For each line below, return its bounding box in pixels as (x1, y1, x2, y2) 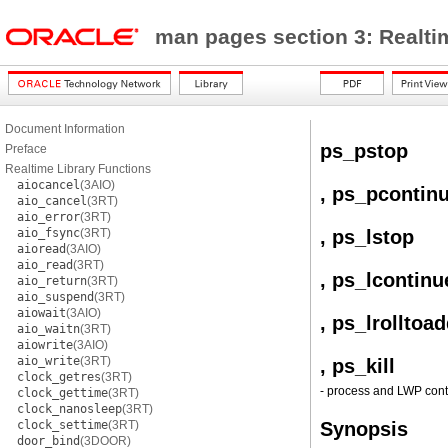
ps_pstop (320, 140, 408, 162)
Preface (5, 142, 47, 156)
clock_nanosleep (17, 402, 122, 416)
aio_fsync (17, 226, 80, 240)
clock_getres (17, 370, 101, 384)
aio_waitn (17, 322, 80, 336)
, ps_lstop (320, 226, 414, 248)
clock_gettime (17, 386, 108, 400)
